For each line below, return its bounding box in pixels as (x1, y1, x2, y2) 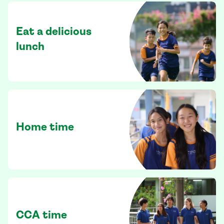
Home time (16, 122, 74, 133)
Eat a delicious (16, 27, 91, 37)
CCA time (16, 210, 67, 221)
